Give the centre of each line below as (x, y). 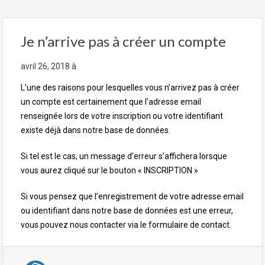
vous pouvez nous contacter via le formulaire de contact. (126, 224)
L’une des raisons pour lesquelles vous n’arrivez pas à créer (130, 87)
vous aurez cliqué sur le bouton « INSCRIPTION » (109, 170)
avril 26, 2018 (45, 66)
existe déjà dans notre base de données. (96, 130)
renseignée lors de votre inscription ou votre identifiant (122, 116)
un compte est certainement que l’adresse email (111, 101)
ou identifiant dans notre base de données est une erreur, (127, 210)
